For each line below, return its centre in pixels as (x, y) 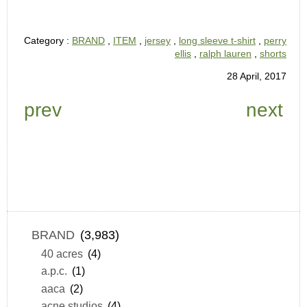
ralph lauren (225, 54)
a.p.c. (54, 271)
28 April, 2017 (257, 76)
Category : (48, 41)
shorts (273, 54)
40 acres (62, 253)
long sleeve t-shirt (217, 41)
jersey (158, 41)
